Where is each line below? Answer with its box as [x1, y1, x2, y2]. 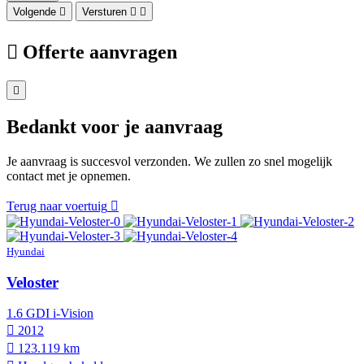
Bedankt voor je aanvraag [6, 116, 223, 138]
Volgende [13, 6, 56, 19]
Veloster [6, 273, 58, 291]
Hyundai [6, 245, 45, 258]
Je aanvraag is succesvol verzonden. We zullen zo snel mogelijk [6, 154, 332, 169]
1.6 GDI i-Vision [6, 306, 93, 321]
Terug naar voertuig [6, 199, 107, 214]
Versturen [82, 6, 127, 19]
